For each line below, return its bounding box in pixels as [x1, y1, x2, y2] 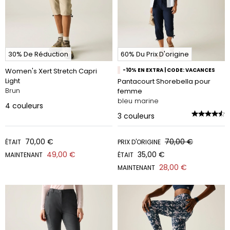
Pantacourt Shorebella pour [118, 76, 210, 86]
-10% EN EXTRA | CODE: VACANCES [123, 66, 215, 74]
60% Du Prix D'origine [121, 49, 189, 59]
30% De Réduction [8, 49, 68, 59]
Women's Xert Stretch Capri [5, 66, 97, 76]
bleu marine [118, 96, 159, 106]
